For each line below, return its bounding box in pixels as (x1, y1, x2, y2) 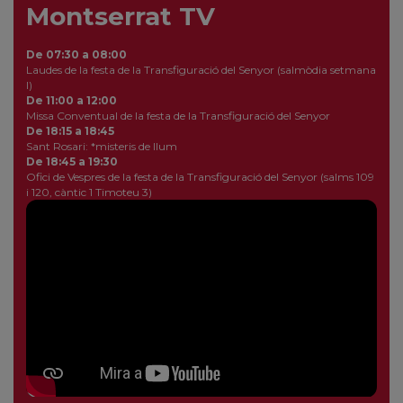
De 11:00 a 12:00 (26, 94, 117, 108)
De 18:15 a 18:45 (26, 124, 114, 139)
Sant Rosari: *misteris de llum (26, 139, 177, 154)
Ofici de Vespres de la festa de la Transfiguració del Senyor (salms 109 (26, 170, 374, 184)
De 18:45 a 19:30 (26, 155, 118, 169)
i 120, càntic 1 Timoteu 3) (26, 185, 152, 200)
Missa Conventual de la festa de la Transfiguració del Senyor (26, 109, 330, 123)
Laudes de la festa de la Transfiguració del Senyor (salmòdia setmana (26, 63, 376, 77)
